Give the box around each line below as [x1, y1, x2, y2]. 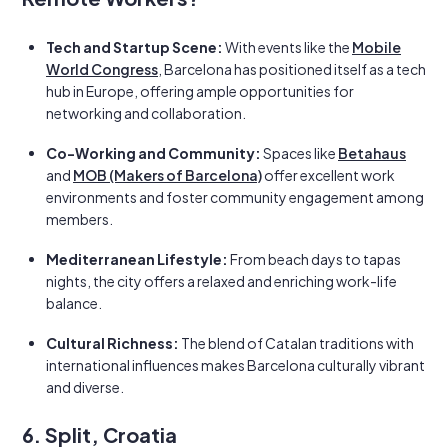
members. [46, 210, 113, 228]
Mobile [352, 38, 401, 56]
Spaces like [261, 144, 338, 162]
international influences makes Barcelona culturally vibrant [46, 356, 425, 374]
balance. [46, 294, 102, 312]
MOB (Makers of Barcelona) [73, 166, 262, 184]
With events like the [223, 38, 352, 56]
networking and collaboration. [46, 104, 246, 122]
